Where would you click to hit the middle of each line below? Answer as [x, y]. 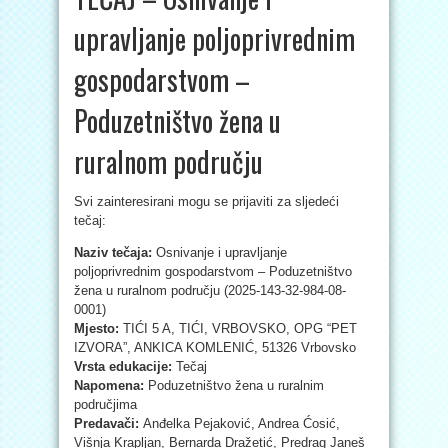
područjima [105, 404]
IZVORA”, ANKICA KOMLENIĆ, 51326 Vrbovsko [215, 347]
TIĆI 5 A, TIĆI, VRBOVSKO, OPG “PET [240, 328]
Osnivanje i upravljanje [221, 252]
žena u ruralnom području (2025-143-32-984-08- [210, 290]
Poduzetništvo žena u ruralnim [236, 385]
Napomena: [111, 385]
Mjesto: [98, 328]
